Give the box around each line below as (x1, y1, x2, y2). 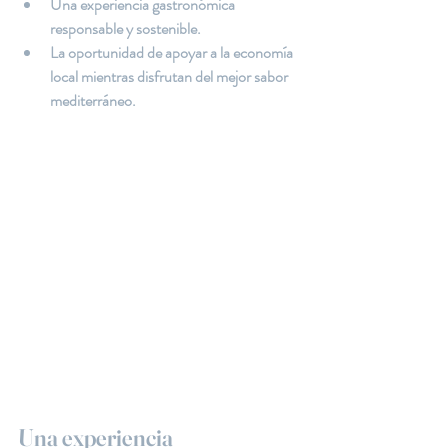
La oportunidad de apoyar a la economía (50, 41, 296, 64)
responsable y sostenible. (50, 17, 201, 40)
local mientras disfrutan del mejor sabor (50, 65, 291, 88)
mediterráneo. (50, 89, 136, 112)
